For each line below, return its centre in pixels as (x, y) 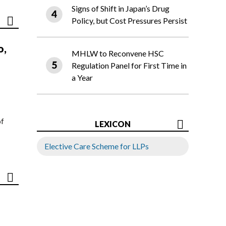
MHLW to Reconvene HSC (118, 53)
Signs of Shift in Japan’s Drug (121, 9)
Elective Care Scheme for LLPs (97, 146)
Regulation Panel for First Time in (129, 66)
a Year (82, 78)
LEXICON (113, 124)
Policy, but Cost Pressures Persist (129, 21)
